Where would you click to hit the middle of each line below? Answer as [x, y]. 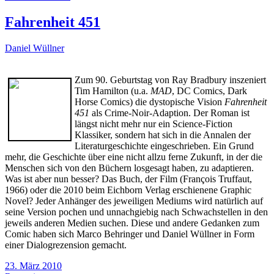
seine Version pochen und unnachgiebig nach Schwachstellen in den [136, 212]
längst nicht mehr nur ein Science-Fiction [154, 124]
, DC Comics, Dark [209, 91]
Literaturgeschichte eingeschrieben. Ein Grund [164, 146]
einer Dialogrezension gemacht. [66, 245]
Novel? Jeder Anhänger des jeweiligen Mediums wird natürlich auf [134, 201]
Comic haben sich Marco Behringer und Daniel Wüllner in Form [130, 234]
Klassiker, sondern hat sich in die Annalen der [163, 135]
